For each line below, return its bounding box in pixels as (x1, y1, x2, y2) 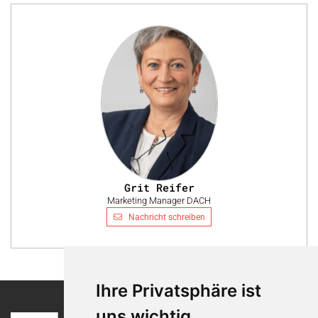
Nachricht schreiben (128, 212, 206, 222)
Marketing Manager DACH (107, 194, 211, 206)
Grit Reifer (124, 180, 194, 194)
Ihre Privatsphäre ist (95, 280, 261, 301)
